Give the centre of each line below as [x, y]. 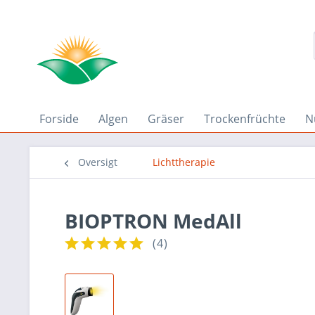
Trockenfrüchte [245, 119]
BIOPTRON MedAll [153, 221]
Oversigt [98, 162]
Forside [59, 119]
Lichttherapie [184, 162]
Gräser [166, 119]
